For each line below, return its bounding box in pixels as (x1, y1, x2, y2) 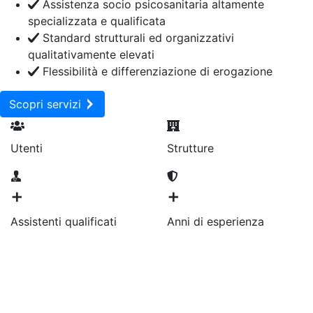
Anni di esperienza (167, 214, 264, 229)
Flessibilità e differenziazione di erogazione (39, 64, 272, 79)
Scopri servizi (9, 97, 85, 112)
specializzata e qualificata (28, 14, 166, 29)
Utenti (10, 141, 43, 156)
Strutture (167, 141, 214, 156)
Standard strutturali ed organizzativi (39, 31, 234, 45)
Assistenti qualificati (10, 214, 117, 229)
